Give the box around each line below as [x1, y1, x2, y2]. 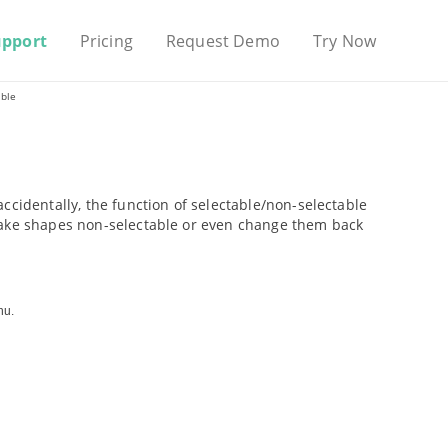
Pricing [79, 30, 133, 52]
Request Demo [165, 30, 280, 52]
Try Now [312, 30, 376, 52]
